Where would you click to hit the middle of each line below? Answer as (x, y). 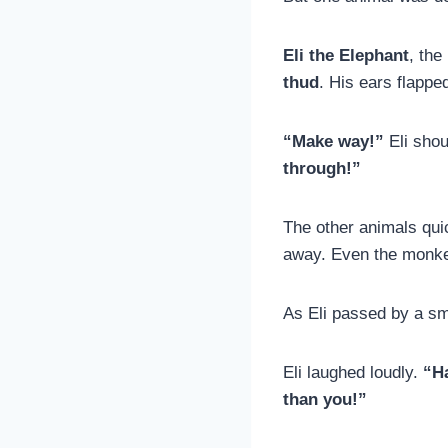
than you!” (325, 399)
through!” (322, 168)
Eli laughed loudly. (350, 372)
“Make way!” (336, 141)
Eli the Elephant (346, 55)
